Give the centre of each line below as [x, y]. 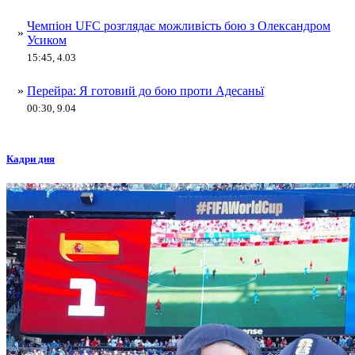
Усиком [47, 40]
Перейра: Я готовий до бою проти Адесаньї [145, 91]
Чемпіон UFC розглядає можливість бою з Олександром [179, 26]
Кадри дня [31, 159]
